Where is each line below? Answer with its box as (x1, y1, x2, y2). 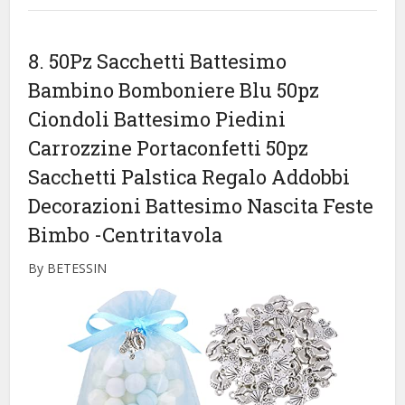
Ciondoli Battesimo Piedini (28, 105, 287, 132)
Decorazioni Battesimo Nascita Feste (28, 192, 374, 219)
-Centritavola (94, 221, 223, 248)
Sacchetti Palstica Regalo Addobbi (28, 163, 351, 190)
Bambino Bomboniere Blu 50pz (28, 76, 320, 103)
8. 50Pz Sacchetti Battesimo (28, 47, 287, 74)
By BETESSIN (28, 259, 108, 277)
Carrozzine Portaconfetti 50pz (28, 134, 309, 161)
